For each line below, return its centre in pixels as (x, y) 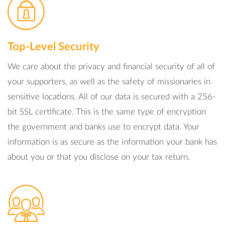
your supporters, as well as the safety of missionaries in (109, 82)
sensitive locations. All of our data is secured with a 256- (111, 97)
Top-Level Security (53, 47)
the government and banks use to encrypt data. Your (103, 127)
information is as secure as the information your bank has (112, 142)
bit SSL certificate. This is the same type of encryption (107, 112)
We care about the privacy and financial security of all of (111, 67)
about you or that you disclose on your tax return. (99, 157)
